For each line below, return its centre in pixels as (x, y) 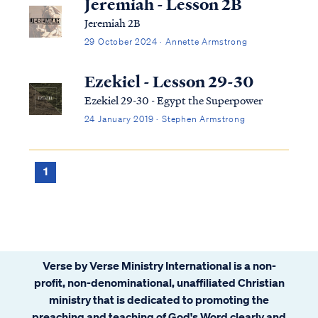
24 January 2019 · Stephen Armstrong (165, 119)
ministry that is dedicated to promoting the (159, 299)
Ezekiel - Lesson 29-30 (169, 81)
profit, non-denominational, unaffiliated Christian (159, 282)
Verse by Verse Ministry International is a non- (159, 265)
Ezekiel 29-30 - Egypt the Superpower (173, 100)
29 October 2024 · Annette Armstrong (166, 41)
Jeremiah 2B (112, 22)
